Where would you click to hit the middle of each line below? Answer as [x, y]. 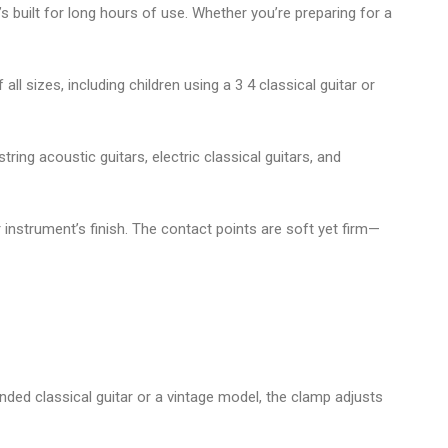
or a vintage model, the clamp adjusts [258, 396]
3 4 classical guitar [296, 84]
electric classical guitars [231, 156]
